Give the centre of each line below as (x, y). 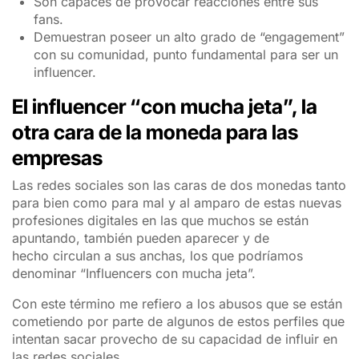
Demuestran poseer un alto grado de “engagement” (190, 36)
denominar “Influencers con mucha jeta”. (134, 274)
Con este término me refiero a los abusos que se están (177, 304)
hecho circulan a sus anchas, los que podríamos (157, 256)
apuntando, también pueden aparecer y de (141, 238)
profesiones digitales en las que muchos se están (160, 221)
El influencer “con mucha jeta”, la (165, 106)
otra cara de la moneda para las (155, 132)
